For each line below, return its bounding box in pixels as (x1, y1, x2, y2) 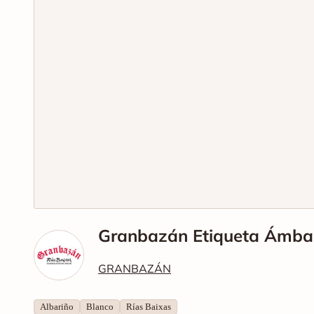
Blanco (86, 301, 114, 312)
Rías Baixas (126, 301, 171, 312)
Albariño (40, 301, 74, 312)
